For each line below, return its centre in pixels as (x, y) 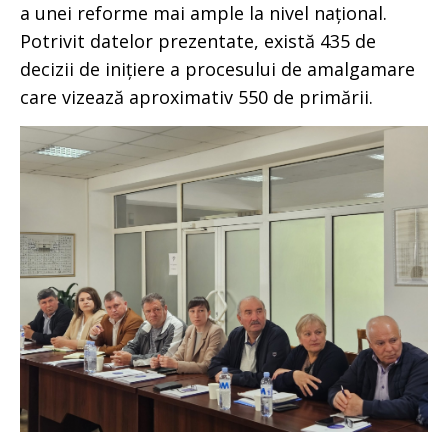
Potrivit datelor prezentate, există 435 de (198, 40)
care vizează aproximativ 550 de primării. (196, 96)
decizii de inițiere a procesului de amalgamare (217, 68)
